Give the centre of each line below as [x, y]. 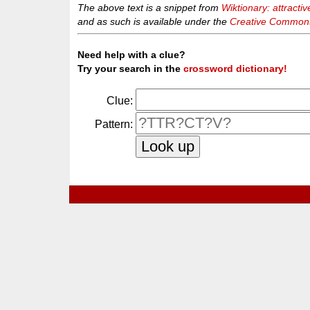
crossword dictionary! [236, 69]
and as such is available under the [154, 21]
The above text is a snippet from [150, 7]
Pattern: [114, 125]
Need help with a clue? [132, 55]
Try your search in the [131, 69]
